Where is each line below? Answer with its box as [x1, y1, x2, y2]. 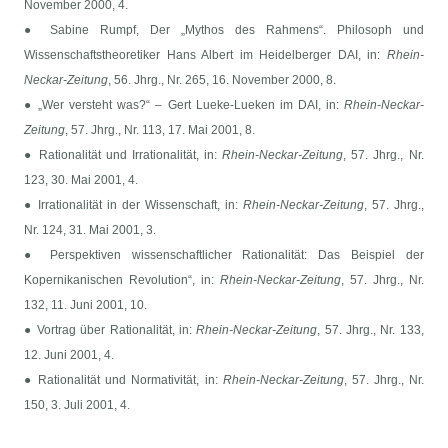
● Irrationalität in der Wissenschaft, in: [24, 198, 243, 213]
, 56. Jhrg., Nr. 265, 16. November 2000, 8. [108, 73, 337, 88]
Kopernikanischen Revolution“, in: [24, 273, 220, 288]
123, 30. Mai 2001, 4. [24, 173, 139, 188]
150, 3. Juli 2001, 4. [24, 398, 131, 413]
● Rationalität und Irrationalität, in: [24, 148, 223, 163]
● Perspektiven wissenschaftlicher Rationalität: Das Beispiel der [24, 248, 424, 263]
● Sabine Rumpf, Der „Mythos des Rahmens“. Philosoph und [24, 23, 424, 38]
